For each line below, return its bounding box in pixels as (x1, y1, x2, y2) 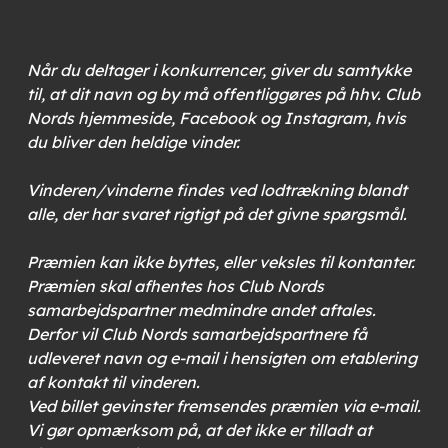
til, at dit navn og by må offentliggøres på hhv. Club (26, 84, 420, 104)
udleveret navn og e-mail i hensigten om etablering (26, 348, 417, 368)
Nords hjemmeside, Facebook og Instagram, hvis (26, 108, 406, 128)
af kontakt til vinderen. (26, 372, 200, 392)
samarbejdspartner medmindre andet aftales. (26, 300, 376, 320)
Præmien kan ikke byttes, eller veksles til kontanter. (26, 252, 415, 272)
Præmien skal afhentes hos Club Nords (26, 276, 324, 296)
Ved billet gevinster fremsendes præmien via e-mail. (26, 396, 421, 416)
